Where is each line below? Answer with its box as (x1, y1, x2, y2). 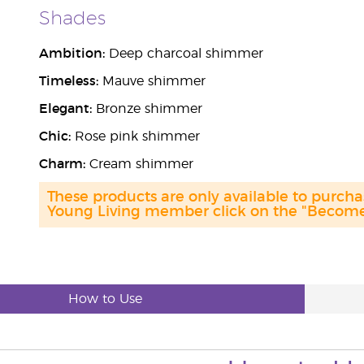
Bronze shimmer (91, 102, 202, 115)
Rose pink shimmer (70, 130, 200, 143)
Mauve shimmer (97, 75, 206, 88)
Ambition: (38, 47, 105, 60)
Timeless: (38, 75, 98, 88)
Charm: (38, 158, 85, 171)
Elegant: (38, 102, 92, 115)
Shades (38, 10, 106, 28)
